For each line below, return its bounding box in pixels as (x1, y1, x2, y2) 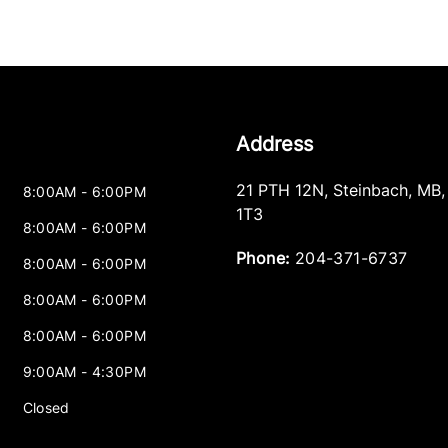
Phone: (235, 248, 290, 268)
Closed (22, 399, 70, 416)
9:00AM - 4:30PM (22, 363, 146, 380)
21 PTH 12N (235, 180, 324, 200)
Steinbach (332, 180, 408, 200)
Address (235, 132, 313, 156)
